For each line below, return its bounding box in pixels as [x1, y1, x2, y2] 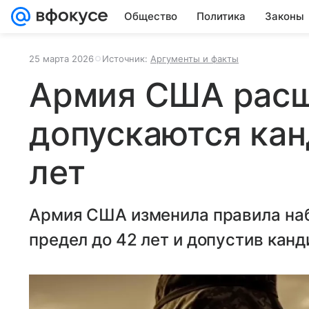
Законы [265, 10, 304, 23]
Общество [124, 10, 177, 23]
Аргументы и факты [150, 53, 239, 64]
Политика [197, 10, 246, 23]
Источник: [102, 53, 150, 64]
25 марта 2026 [29, 53, 94, 64]
